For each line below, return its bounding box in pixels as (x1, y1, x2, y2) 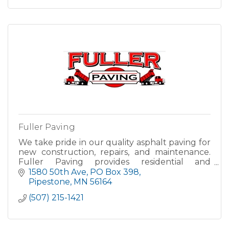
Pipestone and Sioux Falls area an (18, 176, 155, 187)
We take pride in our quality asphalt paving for (18, 138, 211, 148)
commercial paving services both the (18, 167, 211, 177)
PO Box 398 (90, 167, 139, 177)
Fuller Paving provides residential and (18, 157, 211, 167)
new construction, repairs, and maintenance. (18, 147, 211, 157)
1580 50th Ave (29, 167, 86, 177)
